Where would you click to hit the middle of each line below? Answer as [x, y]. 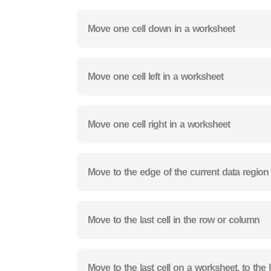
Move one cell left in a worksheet [155, 76]
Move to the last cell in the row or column [174, 220]
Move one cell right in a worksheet [159, 124]
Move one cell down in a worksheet [161, 28]
